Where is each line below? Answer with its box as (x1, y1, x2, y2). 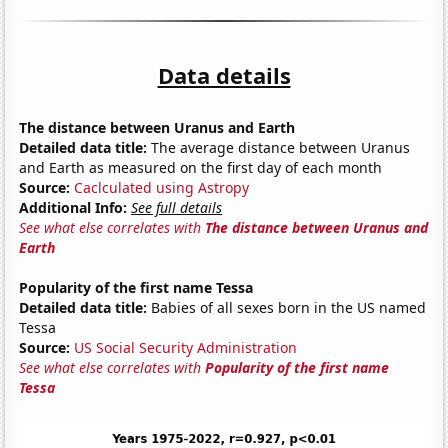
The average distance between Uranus (147, 137, 411, 157)
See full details (131, 197, 223, 217)
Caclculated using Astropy (74, 177, 250, 197)
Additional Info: (19, 197, 128, 217)
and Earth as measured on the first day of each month (19, 157, 383, 177)
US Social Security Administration (74, 337, 298, 357)
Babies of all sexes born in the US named (147, 297, 427, 317)
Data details (157, 59, 291, 90)
